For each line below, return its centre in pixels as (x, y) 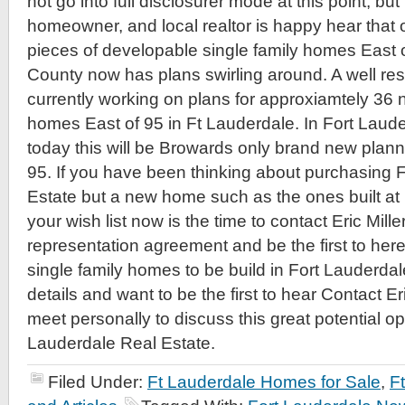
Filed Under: (98, 382)
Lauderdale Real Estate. (121, 344)
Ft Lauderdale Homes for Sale (264, 382)
